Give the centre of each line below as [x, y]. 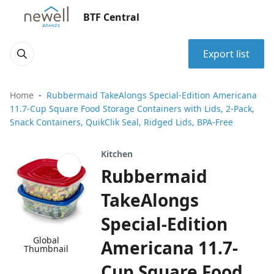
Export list [226, 54]
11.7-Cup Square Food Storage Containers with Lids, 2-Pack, [132, 109]
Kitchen [117, 154]
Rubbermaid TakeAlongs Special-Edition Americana [152, 95]
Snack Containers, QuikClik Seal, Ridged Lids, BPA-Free [121, 122]
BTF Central [111, 17]
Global [46, 240]
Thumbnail [46, 249]
